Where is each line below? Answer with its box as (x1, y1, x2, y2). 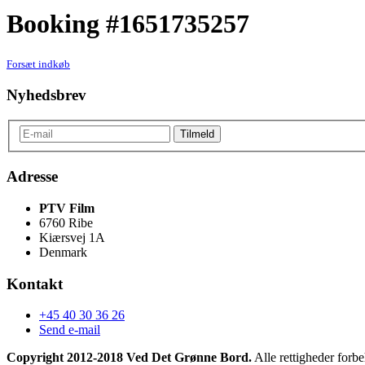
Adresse (7, 168, 58, 186)
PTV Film (39, 200, 95, 215)
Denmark (39, 244, 87, 259)
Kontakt (7, 275, 63, 292)
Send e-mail (39, 323, 100, 337)
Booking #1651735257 (7, 8, 249, 38)
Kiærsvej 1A (39, 230, 105, 244)
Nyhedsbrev (7, 86, 86, 104)
